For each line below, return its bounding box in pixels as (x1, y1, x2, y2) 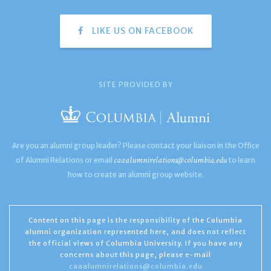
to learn (227, 155, 255, 165)
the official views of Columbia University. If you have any (28, 239, 243, 248)
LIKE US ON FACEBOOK (89, 25, 194, 37)
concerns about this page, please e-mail (60, 250, 211, 260)
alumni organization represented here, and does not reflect (25, 227, 246, 237)
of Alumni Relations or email (16, 155, 114, 165)
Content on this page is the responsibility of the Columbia (28, 216, 243, 225)
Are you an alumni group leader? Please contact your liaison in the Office (11, 141, 260, 151)
